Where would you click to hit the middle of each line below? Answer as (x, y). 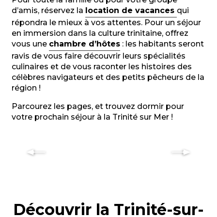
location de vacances (131, 10)
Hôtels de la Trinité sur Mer (89, 133)
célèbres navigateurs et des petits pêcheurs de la (108, 77)
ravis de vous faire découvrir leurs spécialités (99, 56)
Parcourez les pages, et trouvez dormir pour (98, 106)
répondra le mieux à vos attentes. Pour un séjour (106, 23)
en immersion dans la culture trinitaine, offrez (100, 33)
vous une (30, 44)
